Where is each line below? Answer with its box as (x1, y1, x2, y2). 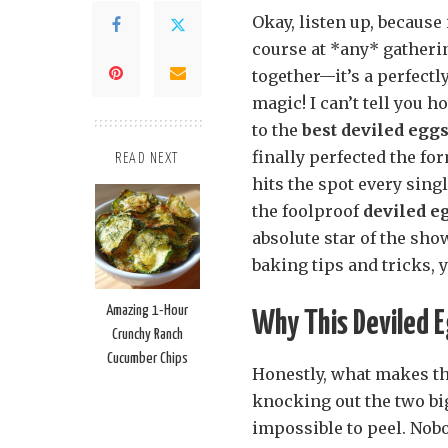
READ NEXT (115, 152, 179, 167)
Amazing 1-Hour (106, 303, 188, 319)
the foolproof (252, 201, 363, 222)
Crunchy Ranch (111, 327, 183, 343)
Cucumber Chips (106, 351, 188, 367)
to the (252, 120, 302, 141)
